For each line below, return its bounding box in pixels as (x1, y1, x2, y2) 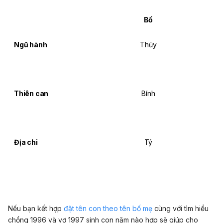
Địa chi (14, 138, 38, 147)
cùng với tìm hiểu (152, 204, 209, 213)
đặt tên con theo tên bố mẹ (64, 204, 152, 213)
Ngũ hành (14, 40, 47, 49)
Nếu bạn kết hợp (8, 204, 64, 213)
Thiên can (14, 89, 49, 98)
